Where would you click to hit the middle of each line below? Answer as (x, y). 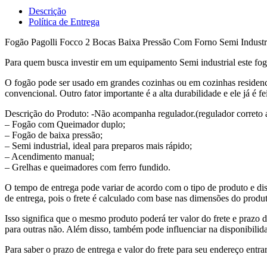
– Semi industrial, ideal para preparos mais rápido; (98, 145)
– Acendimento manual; (49, 156)
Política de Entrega (64, 21)
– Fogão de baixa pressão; (54, 135)
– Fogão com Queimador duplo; (65, 124)
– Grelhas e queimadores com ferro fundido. (88, 167)
